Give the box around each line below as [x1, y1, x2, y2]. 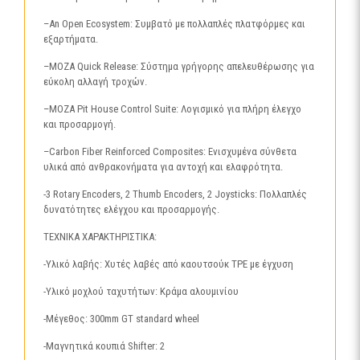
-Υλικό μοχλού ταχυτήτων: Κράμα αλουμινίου [43, 285, 239, 297]
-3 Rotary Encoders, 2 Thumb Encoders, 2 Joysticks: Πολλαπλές [43, 188, 308, 200]
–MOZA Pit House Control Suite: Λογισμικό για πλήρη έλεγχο [43, 103, 302, 115]
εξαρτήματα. [43, 33, 99, 45]
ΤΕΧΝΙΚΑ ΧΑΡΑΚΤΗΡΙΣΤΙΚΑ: [43, 231, 157, 243]
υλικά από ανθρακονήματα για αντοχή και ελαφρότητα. [43, 161, 284, 173]
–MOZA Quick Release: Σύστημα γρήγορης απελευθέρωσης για [43, 60, 315, 72]
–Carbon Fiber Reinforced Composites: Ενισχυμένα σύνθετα [43, 145, 297, 157]
